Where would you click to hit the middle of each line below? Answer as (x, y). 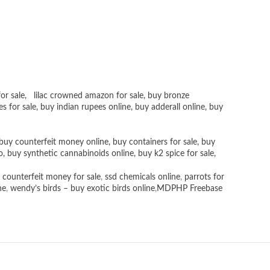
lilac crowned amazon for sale (89, 96)
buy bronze (168, 96)
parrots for (204, 177)
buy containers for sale (155, 143)
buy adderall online (170, 108)
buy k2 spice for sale (176, 154)
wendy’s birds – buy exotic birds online (83, 189)
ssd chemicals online (143, 177)
